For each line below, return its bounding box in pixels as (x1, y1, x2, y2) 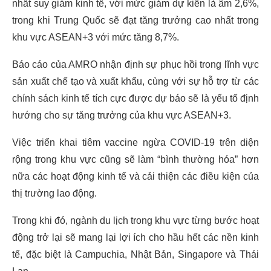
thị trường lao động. (12, 188, 97, 199)
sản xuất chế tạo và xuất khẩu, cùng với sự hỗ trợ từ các (12, 76, 259, 87)
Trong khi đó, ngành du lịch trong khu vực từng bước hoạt (12, 215, 259, 226)
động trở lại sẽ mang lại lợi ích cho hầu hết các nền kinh (12, 232, 259, 243)
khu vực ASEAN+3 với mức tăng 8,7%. (12, 32, 179, 43)
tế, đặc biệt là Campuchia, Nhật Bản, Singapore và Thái (12, 249, 259, 260)
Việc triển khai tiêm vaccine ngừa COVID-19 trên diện (12, 137, 259, 148)
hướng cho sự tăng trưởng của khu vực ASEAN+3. (12, 110, 231, 121)
